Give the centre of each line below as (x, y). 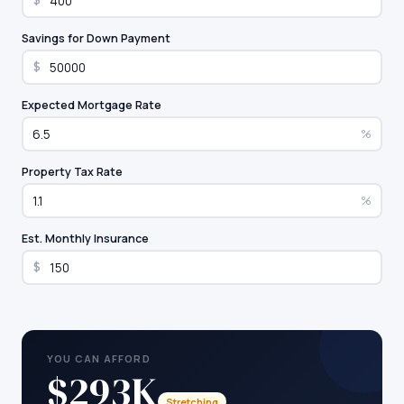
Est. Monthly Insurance (85, 239)
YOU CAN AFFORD (99, 358)
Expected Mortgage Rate (92, 105)
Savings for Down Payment (96, 38)
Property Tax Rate (72, 172)
